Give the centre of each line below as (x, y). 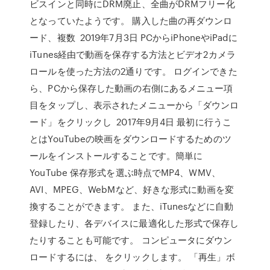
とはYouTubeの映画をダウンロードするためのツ (130, 139)
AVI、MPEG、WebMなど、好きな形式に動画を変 (132, 189)
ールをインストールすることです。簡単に (116, 155)
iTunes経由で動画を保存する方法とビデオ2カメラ (133, 54)
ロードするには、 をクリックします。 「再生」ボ (132, 257)
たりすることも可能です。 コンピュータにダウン (131, 240)
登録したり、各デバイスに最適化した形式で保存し (134, 223)
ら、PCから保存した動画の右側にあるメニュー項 (131, 88)
